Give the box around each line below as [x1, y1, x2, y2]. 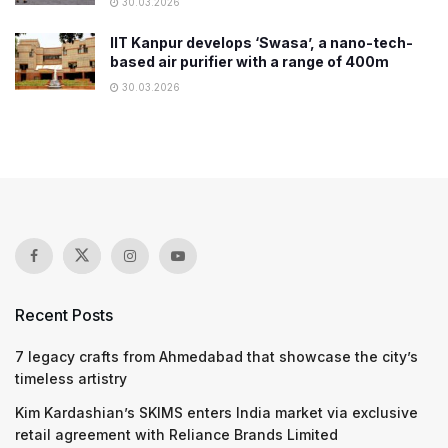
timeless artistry [15, 369, 127, 387]
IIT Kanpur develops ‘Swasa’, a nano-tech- [110, 33, 413, 51]
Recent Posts [15, 304, 113, 325]
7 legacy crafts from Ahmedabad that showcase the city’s [15, 347, 418, 365]
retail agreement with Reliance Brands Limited [15, 425, 338, 443]
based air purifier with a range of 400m [110, 52, 389, 70]
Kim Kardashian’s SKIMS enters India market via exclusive [15, 403, 418, 421]
